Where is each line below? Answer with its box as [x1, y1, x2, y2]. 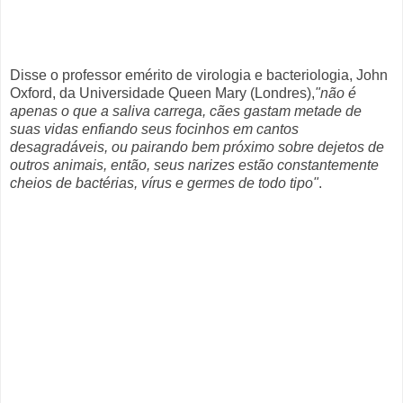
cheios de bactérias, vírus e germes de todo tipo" [10, 175, 318, 191]
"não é [315, 85, 356, 101]
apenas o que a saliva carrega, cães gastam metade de [10, 103, 362, 119]
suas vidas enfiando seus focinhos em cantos [10, 121, 299, 137]
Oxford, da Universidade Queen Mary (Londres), [10, 85, 315, 101]
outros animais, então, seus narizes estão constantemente [10, 157, 379, 173]
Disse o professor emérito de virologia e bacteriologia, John [10, 67, 388, 83]
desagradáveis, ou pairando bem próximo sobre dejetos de [10, 139, 384, 155]
